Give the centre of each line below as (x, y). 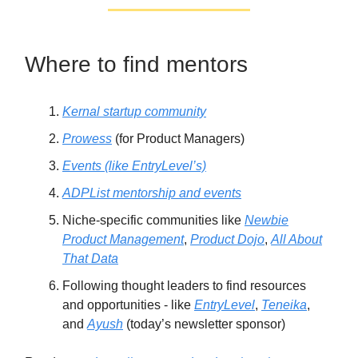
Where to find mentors (136, 64)
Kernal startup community (134, 111)
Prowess (87, 138)
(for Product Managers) (178, 138)
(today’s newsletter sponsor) (204, 324)
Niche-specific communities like (153, 220)
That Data (90, 258)
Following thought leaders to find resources (184, 285)
